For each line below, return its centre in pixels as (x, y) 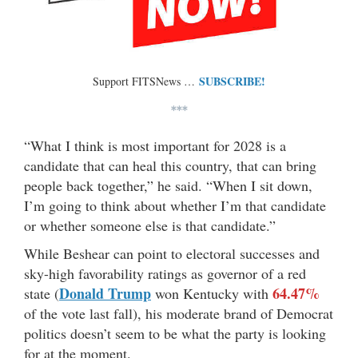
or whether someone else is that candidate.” (150, 226)
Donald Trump (105, 294)
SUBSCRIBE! (232, 82)
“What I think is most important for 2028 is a (155, 146)
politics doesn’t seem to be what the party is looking (175, 334)
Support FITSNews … (146, 82)
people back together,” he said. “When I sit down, (168, 186)
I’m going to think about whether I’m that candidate (175, 206)
